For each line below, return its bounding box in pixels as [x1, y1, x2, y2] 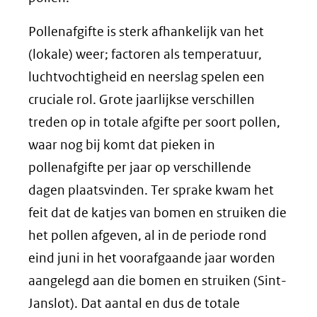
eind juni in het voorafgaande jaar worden [28, 250, 275, 266]
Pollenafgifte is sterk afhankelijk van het [28, 23, 264, 40]
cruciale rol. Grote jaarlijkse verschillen [28, 91, 255, 108]
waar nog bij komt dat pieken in [28, 137, 215, 153]
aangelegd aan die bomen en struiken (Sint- [28, 272, 287, 289]
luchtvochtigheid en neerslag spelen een [28, 69, 265, 85]
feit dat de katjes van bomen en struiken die [28, 204, 287, 221]
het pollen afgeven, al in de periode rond [28, 227, 267, 243]
